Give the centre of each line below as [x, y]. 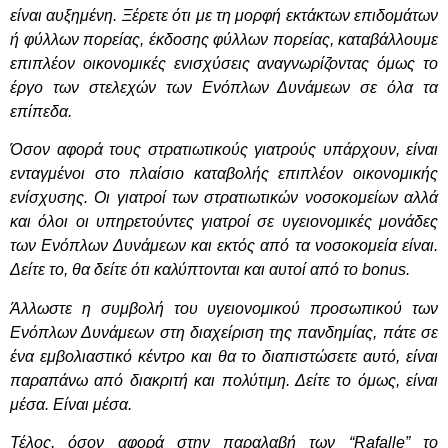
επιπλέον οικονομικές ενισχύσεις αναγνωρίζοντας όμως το [224, 64]
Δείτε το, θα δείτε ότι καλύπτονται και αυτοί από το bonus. [210, 270]
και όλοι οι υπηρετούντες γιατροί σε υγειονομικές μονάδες [224, 222]
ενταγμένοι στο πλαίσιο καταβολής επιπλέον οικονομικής [224, 174]
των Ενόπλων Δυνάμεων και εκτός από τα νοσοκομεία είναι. [224, 246]
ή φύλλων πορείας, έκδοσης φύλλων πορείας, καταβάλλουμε [224, 40]
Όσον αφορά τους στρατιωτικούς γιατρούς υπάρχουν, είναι [224, 150]
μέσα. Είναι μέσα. [71, 404]
